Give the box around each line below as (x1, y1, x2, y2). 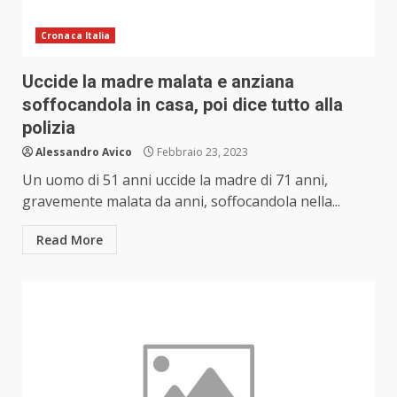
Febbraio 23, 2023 (154, 144, 248, 160)
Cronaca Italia (41, 29, 111, 43)
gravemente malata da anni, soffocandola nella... (22, 191, 340, 212)
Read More (36, 231, 103, 249)
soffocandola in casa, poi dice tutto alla (22, 94, 343, 116)
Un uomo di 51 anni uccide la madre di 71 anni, (22, 170, 328, 191)
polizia (22, 117, 75, 139)
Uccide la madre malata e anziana (22, 71, 294, 93)
